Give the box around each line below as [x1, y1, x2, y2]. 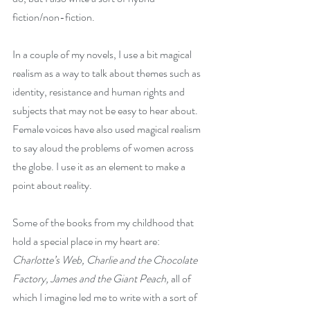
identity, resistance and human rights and [12, 84, 187, 100]
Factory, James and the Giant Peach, [12, 271, 171, 286]
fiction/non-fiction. [12, 9, 97, 25]
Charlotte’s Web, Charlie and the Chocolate [12, 252, 199, 268]
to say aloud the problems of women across [12, 140, 196, 156]
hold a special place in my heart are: [12, 233, 162, 249]
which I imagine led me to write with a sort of [12, 289, 199, 305]
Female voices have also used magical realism [12, 121, 203, 137]
